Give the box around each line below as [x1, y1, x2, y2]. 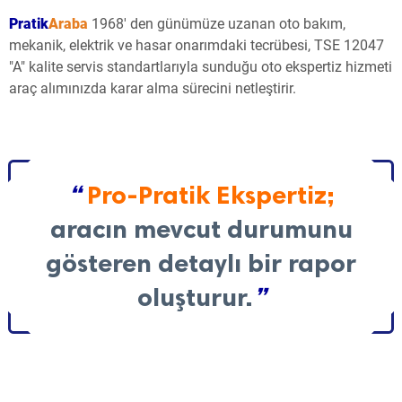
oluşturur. [136, 283, 253, 313]
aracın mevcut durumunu [49, 214, 353, 245]
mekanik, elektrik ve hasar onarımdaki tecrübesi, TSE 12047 [9, 37, 384, 55]
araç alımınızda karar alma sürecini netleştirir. [9, 80, 296, 98]
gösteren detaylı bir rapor [46, 249, 356, 279]
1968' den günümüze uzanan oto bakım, [92, 15, 345, 33]
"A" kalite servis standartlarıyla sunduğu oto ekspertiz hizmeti [9, 58, 392, 76]
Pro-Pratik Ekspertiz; [86, 180, 335, 211]
